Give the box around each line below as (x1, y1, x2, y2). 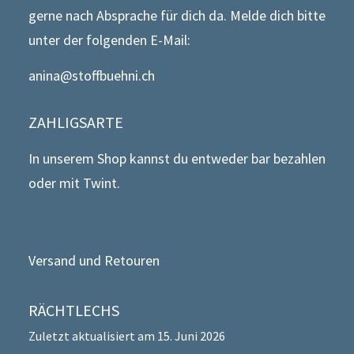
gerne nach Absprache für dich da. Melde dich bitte (28, 6, 326, 24)
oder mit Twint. (28, 174, 120, 192)
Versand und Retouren (28, 251, 160, 269)
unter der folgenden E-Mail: (28, 31, 190, 49)
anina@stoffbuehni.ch (28, 66, 155, 85)
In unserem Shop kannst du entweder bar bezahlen (28, 149, 326, 168)
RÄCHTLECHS (28, 300, 119, 320)
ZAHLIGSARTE (28, 112, 123, 132)
